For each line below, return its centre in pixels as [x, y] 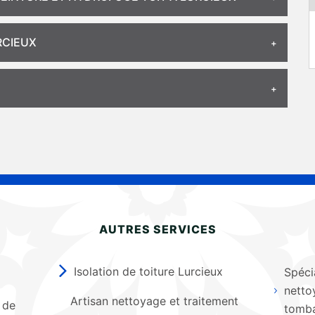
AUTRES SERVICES [157, 229]
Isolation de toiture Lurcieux [149, 271]
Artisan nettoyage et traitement [154, 301]
